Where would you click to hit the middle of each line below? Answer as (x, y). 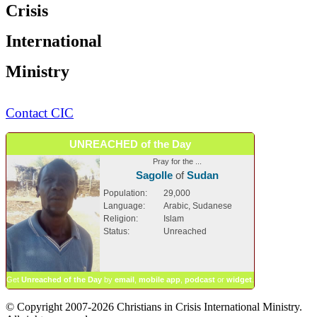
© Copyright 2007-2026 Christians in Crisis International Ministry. (154, 306)
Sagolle (154, 175)
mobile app (160, 279)
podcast (200, 279)
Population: (125, 193)
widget (239, 279)
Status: (116, 231)
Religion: (121, 218)
